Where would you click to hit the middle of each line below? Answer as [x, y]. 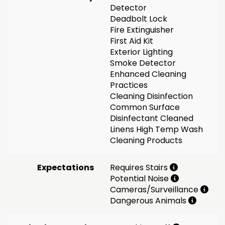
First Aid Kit [132, 41]
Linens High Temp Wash [156, 129]
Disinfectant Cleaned [152, 118]
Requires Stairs [140, 167]
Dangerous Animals [149, 200]
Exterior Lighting [141, 52]
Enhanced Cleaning [148, 74]
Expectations [66, 167]
